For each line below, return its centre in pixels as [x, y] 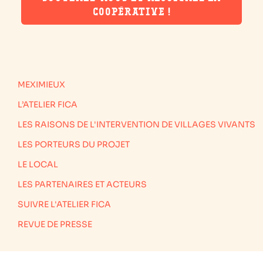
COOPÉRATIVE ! [131, 12]
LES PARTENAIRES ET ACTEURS [82, 184]
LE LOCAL [38, 164]
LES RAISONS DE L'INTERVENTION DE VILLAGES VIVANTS [136, 124]
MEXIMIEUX [41, 85]
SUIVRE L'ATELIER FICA [64, 204]
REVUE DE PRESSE [55, 224]
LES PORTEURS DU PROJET [74, 144]
